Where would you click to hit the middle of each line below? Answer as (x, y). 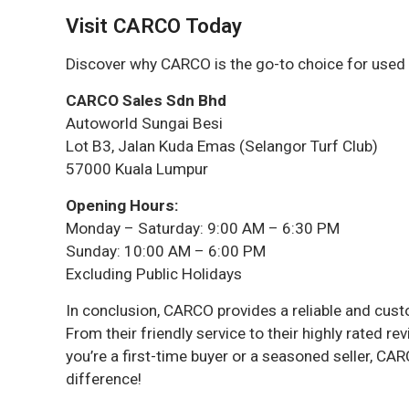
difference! (104, 379)
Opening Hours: (122, 205)
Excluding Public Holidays (154, 274)
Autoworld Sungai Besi (144, 123)
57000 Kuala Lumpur (137, 169)
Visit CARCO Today (154, 26)
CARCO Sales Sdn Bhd (146, 100)
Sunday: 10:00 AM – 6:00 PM (166, 251)
